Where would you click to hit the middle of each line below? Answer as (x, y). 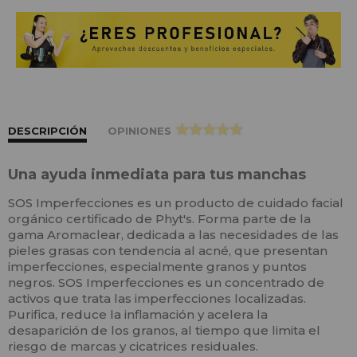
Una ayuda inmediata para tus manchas (157, 175)
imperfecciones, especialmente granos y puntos (157, 267)
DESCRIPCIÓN (47, 131)
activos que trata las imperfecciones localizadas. (157, 299)
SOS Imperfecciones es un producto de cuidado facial (176, 203)
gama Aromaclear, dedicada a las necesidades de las (173, 235)
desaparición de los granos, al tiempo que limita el (164, 331)
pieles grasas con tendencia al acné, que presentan (168, 251)
